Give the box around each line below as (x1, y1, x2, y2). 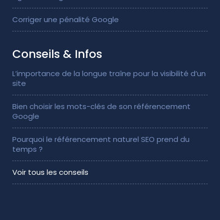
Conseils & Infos (12, 46, 102, 62)
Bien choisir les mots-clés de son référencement (12, 101, 191, 111)
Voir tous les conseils (12, 166, 88, 177)
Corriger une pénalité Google (12, 14, 119, 25)
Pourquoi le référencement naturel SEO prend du (12, 134, 190, 144)
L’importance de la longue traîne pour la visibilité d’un (12, 68, 206, 79)
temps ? (12, 143, 43, 154)
